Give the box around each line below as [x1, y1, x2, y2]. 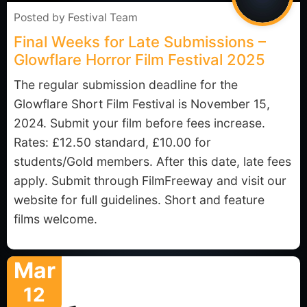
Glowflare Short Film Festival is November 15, [14, 97, 270, 111]
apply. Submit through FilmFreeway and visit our [14, 173, 286, 188]
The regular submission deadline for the [14, 77, 238, 92]
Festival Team [68, 11, 138, 24]
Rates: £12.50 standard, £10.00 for [14, 135, 211, 149]
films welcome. [14, 212, 97, 226]
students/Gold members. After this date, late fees [14, 154, 291, 169]
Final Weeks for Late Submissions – [14, 33, 266, 51]
